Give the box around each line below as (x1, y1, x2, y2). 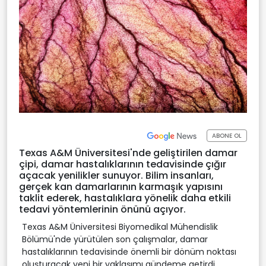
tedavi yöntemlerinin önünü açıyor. (19, 202, 186, 216)
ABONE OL (212, 131, 242, 141)
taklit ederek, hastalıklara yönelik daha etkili (19, 191, 231, 205)
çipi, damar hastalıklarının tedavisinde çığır (19, 157, 226, 171)
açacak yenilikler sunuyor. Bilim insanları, (19, 168, 214, 182)
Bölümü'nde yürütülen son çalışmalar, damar (22, 233, 208, 245)
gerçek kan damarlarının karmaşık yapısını (19, 179, 223, 194)
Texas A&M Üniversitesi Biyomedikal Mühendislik (22, 220, 218, 233)
